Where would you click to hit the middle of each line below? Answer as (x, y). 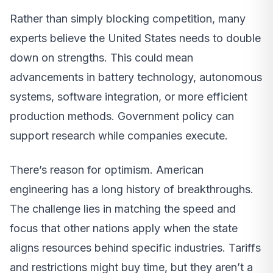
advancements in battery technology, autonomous (136, 77)
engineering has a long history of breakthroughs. (132, 189)
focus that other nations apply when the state (124, 228)
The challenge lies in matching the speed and (123, 208)
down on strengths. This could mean (101, 57)
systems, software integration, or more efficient (129, 96)
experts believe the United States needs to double (135, 38)
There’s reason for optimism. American (107, 169)
